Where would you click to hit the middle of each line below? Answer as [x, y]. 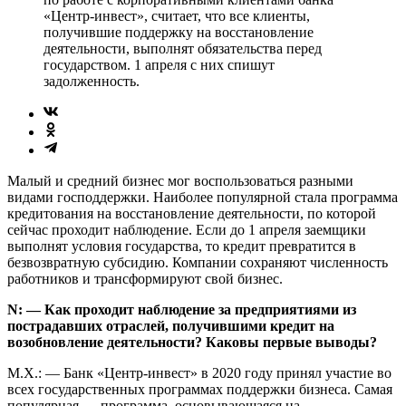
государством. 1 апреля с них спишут [159, 64]
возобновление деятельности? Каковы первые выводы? [192, 342]
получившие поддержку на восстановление [179, 32]
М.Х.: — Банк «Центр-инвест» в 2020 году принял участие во [199, 372]
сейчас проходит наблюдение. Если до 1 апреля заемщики [187, 229]
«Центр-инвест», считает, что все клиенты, [177, 15]
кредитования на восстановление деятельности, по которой [192, 213]
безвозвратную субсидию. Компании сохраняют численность [198, 262]
